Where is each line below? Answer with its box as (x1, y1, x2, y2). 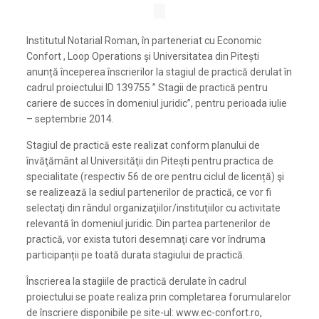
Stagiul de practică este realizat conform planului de (26, 140, 261, 151)
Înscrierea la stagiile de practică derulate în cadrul (26, 276, 247, 287)
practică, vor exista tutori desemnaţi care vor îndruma (26, 234, 266, 245)
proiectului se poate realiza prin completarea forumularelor (26, 291, 292, 303)
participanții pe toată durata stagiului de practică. (26, 249, 246, 261)
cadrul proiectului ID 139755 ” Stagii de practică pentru (26, 82, 268, 93)
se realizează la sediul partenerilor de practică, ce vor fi (26, 187, 272, 198)
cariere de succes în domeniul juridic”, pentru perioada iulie (26, 98, 288, 109)
